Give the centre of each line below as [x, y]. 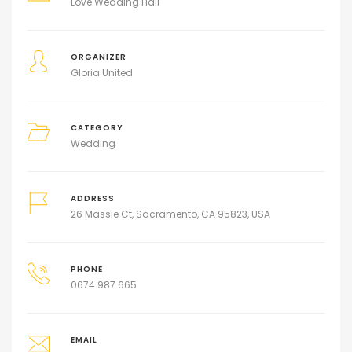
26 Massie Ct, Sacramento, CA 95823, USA [170, 214]
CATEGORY [97, 128]
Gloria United [101, 73]
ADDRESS [92, 199]
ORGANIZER [98, 57]
